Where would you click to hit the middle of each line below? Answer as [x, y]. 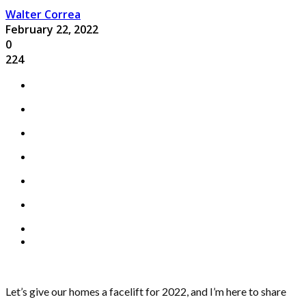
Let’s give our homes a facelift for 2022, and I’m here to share [146, 291]
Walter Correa [43, 14]
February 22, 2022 [52, 29]
